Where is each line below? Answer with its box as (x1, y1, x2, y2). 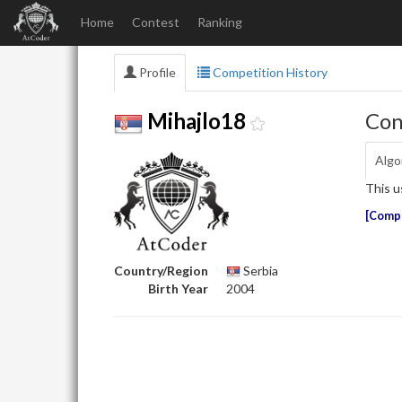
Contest (132, 14, 179, 30)
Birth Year (148, 281, 208, 296)
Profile (136, 65, 176, 80)
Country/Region (114, 263, 208, 278)
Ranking (197, 14, 242, 30)
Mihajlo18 (147, 108, 246, 135)
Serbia (240, 263, 278, 278)
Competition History (210, 65, 328, 80)
